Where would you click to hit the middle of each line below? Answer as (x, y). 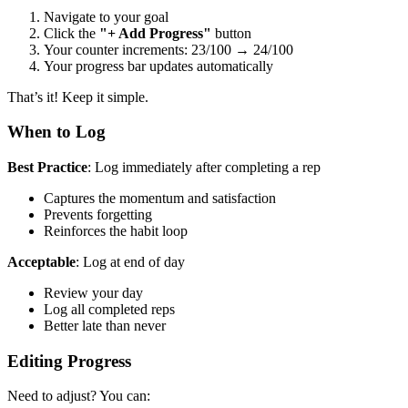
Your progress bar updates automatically (158, 66)
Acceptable (41, 261)
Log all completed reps (109, 309)
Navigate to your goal (106, 16)
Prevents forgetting (98, 214)
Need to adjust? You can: (79, 396)
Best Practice (47, 167)
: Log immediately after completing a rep (204, 167)
